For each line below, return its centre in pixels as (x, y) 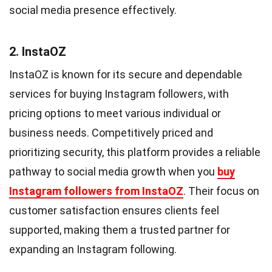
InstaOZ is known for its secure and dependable (126, 74)
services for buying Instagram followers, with (119, 93)
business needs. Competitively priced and (111, 132)
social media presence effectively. (93, 10)
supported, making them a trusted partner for (120, 229)
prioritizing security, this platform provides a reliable (135, 152)
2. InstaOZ (38, 51)
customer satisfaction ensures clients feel (114, 210)
